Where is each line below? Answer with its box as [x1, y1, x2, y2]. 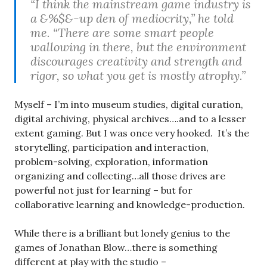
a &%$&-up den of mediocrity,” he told [30, 10, 234, 26]
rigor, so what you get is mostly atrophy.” [30, 67, 246, 83]
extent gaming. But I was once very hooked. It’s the [14, 126, 249, 139]
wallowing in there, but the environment [30, 39, 246, 54]
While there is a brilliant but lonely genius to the [14, 226, 230, 239]
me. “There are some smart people [30, 24, 214, 40]
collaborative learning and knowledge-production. [14, 198, 245, 210]
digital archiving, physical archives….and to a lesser [14, 112, 246, 125]
